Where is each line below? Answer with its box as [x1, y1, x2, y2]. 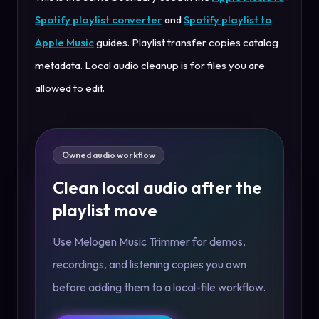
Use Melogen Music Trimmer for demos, [53, 234, 246, 249]
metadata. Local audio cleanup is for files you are [35, 58, 265, 72]
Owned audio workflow [62, 149, 155, 160]
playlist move [53, 199, 157, 221]
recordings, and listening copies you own [53, 256, 246, 271]
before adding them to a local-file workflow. [53, 279, 266, 294]
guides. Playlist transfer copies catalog [94, 35, 278, 49]
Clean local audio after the [53, 176, 262, 198]
